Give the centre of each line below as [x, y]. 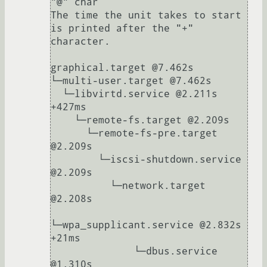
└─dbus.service [92, 252]
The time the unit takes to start [146, 15]
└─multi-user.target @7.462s [131, 81]
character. [80, 42]
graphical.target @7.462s [122, 68]
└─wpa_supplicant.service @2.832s [146, 225]
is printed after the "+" [122, 29]
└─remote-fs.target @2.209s [63, 120]
